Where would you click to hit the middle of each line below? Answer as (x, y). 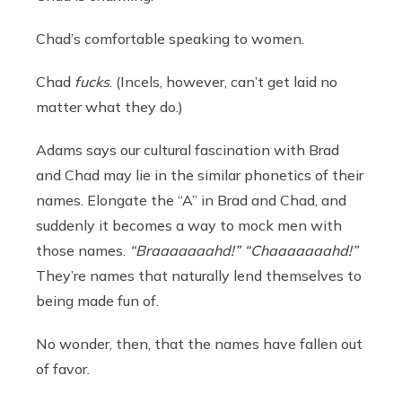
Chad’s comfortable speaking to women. (170, 39)
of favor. (63, 369)
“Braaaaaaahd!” (185, 251)
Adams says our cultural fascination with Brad (188, 150)
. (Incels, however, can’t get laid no (223, 82)
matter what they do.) (109, 107)
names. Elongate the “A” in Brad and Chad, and (191, 201)
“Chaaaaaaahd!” (301, 251)
